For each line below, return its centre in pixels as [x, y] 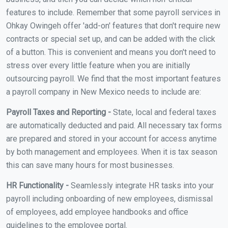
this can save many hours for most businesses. [90, 165]
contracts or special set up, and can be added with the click [111, 39]
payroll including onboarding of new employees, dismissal [109, 198]
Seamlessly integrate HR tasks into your [141, 185]
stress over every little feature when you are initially [98, 65]
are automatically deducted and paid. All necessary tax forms [114, 125]
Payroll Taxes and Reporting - [59, 112]
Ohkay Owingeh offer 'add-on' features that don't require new [113, 25]
